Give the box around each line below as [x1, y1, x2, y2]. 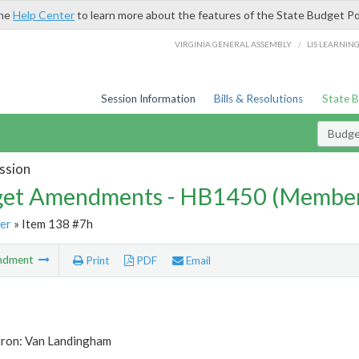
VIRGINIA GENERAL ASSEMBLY [175, 38, 292, 49]
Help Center [13, 8, 75, 22]
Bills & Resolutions [214, 92, 304, 105]
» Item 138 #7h [10, 216, 93, 231]
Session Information [100, 92, 196, 105]
